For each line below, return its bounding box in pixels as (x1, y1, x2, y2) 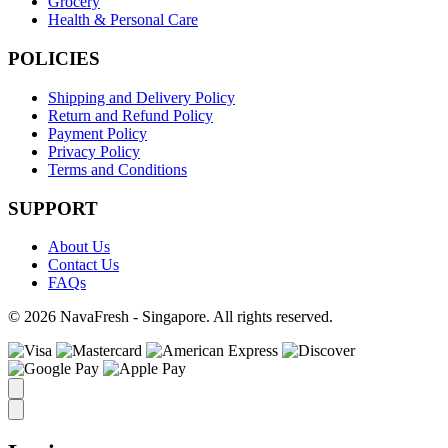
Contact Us (48, 256, 119, 274)
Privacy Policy (48, 142, 140, 160)
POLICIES (8, 48, 100, 70)
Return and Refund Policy (48, 106, 213, 124)
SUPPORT (8, 197, 98, 219)
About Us (48, 238, 110, 256)
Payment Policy (48, 124, 147, 142)
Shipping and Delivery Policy (48, 88, 235, 106)
